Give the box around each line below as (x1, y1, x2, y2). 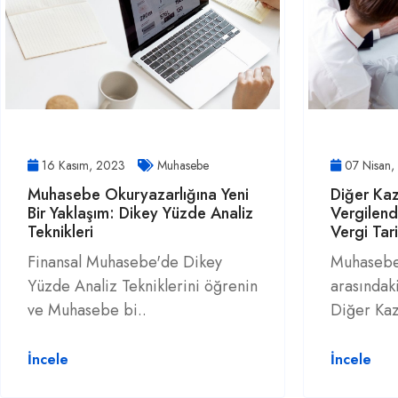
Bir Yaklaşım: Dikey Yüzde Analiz (28, 202, 253, 225)
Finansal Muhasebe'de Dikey (28, 251, 222, 274)
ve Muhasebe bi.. (28, 298, 147, 322)
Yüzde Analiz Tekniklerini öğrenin (28, 275, 258, 298)
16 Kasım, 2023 (38, 156, 129, 174)
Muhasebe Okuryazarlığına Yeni (28, 183, 249, 206)
